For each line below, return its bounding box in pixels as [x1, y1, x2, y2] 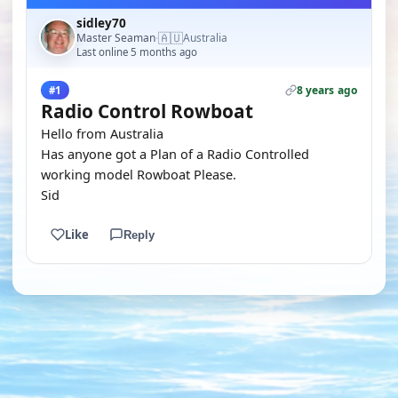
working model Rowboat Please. [41, 165, 236, 183]
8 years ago [296, 83, 357, 98]
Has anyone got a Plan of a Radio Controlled [41, 145, 309, 163]
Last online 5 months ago [76, 45, 197, 59]
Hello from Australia [41, 124, 163, 142]
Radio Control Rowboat [41, 99, 253, 123]
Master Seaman [76, 29, 155, 45]
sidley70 [76, 15, 126, 31]
